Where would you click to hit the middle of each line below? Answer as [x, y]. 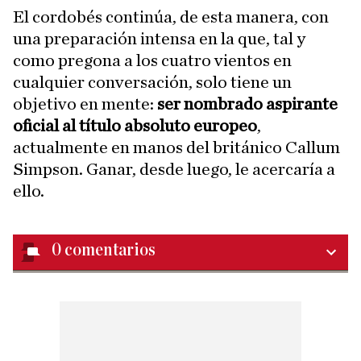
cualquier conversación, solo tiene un [152, 82]
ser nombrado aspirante [247, 104]
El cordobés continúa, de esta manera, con [171, 17]
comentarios [110, 250]
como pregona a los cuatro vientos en [152, 60]
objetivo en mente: [85, 104]
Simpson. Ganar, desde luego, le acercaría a [174, 169]
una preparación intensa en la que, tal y [159, 39]
